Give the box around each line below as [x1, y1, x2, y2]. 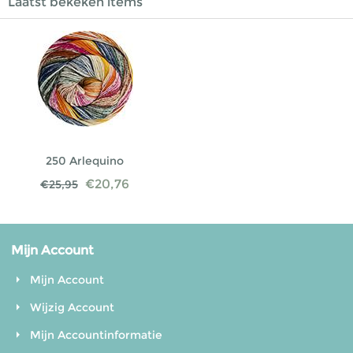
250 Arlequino [46, 154, 124, 168]
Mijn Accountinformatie [29, 327, 162, 342]
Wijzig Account [29, 299, 114, 314]
